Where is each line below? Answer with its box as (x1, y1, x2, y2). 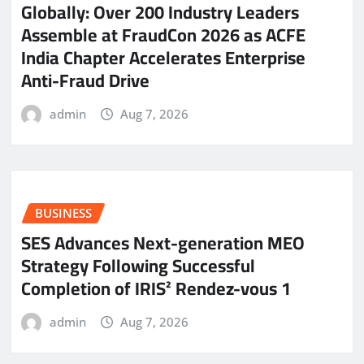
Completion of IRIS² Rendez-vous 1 (21, 271, 291, 305)
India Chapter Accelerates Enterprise (21, 40, 305, 75)
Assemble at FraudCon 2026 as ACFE (21, 17, 305, 52)
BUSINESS (35, 205, 92, 222)
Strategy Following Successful (21, 248, 255, 283)
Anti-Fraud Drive (21, 63, 149, 97)
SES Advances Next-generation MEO (21, 225, 305, 260)
